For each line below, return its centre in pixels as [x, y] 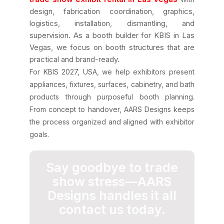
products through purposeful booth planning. [112, 97]
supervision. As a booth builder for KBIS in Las [112, 35]
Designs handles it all [112, 195]
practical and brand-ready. [74, 59]
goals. [39, 134]
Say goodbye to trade [112, 167]
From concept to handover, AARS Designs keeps [112, 109]
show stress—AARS [112, 181]
